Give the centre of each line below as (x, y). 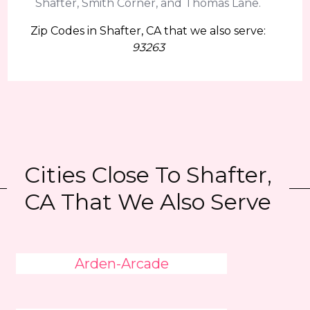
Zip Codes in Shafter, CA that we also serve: (148, 31)
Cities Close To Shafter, (148, 175)
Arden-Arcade (121, 264)
